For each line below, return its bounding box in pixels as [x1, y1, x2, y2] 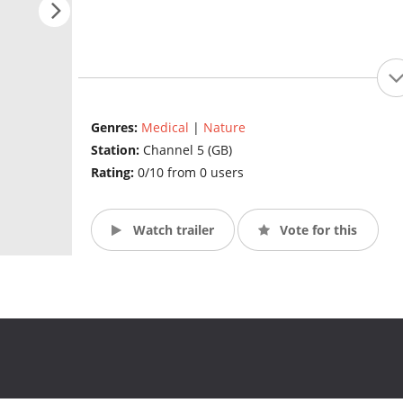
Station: [90, 141, 143, 159]
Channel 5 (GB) [142, 141, 232, 159]
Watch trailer [129, 220, 214, 238]
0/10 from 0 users [137, 164, 244, 182]
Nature [202, 119, 246, 137]
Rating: [90, 164, 138, 182]
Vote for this [276, 220, 358, 238]
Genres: [90, 119, 141, 137]
